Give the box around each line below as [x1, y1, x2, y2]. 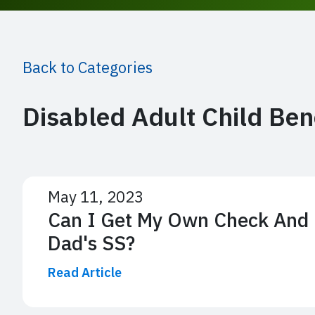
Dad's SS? [48, 229, 135, 256]
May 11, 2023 [48, 186, 143, 207]
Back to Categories [22, 56, 153, 77]
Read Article [48, 264, 122, 281]
